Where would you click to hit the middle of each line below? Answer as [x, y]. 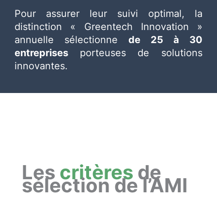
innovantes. [41, 66]
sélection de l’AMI [105, 185]
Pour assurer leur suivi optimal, [100, 13]
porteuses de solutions [141, 53]
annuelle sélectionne [71, 39]
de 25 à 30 [165, 39]
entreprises [47, 53]
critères [97, 172]
